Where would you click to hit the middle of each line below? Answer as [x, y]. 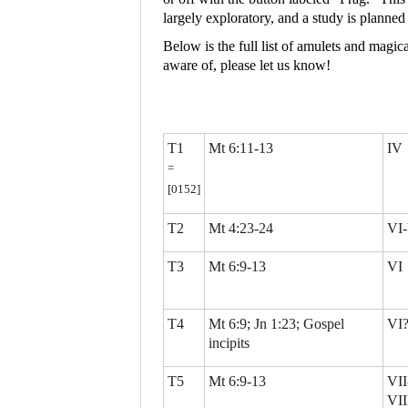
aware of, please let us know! [247, 66]
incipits [229, 343]
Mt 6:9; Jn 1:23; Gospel [276, 324]
